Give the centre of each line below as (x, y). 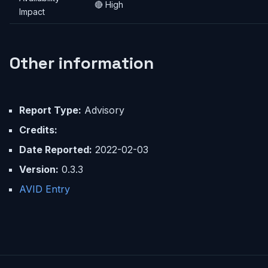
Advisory (103, 110)
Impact (32, 12)
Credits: (38, 130)
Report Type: (50, 110)
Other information (82, 63)
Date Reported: (56, 150)
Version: (39, 169)
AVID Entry (45, 189)
